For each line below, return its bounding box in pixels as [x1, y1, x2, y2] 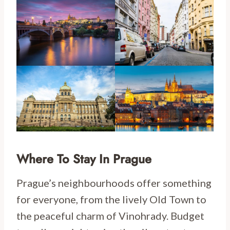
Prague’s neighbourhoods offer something [16, 176, 212, 189]
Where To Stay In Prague [16, 149, 151, 168]
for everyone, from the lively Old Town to [16, 193, 206, 205]
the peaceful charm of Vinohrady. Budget [16, 209, 204, 222]
